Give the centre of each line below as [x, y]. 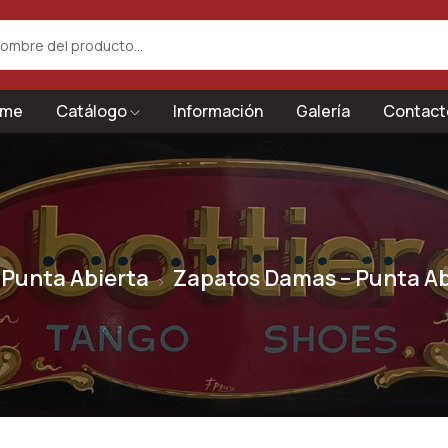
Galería [322, 111]
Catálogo [92, 111]
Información [217, 111]
